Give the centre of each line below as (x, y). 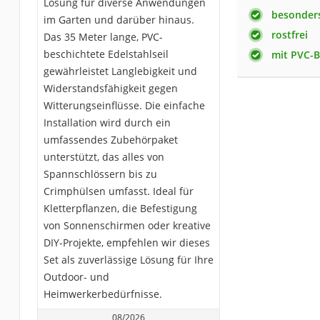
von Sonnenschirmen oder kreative (127, 225)
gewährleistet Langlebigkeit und (120, 71)
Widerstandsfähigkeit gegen (110, 88)
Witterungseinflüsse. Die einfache (124, 105)
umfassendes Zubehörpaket (110, 139)
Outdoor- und (76, 276)
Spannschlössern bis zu (100, 174)
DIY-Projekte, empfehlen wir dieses (126, 242)
